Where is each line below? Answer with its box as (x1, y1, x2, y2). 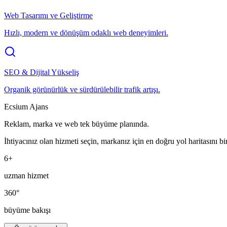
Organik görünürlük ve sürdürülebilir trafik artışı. (4, 85, 160, 94)
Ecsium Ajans (4, 102, 48, 111)
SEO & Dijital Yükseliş (4, 68, 79, 77)
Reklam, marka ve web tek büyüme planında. (4, 120, 149, 128)
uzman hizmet (4, 171, 49, 180)
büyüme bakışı (4, 206, 51, 214)
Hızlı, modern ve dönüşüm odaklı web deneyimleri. (4, 28, 168, 37)
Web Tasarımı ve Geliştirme (4, 11, 93, 20)
